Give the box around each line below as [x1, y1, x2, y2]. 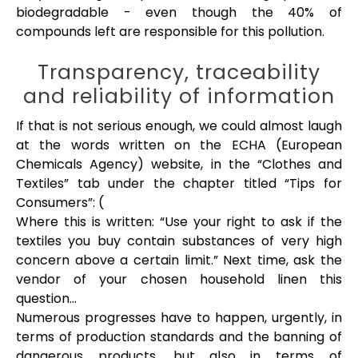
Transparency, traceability [38, 58, 320, 86]
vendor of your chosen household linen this [16, 269, 342, 288]
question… [16, 288, 77, 308]
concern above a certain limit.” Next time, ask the [16, 250, 342, 269]
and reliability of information [23, 82, 335, 110]
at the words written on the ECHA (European [16, 135, 342, 154]
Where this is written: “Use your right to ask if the [16, 212, 342, 231]
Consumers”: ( [16, 193, 107, 212]
